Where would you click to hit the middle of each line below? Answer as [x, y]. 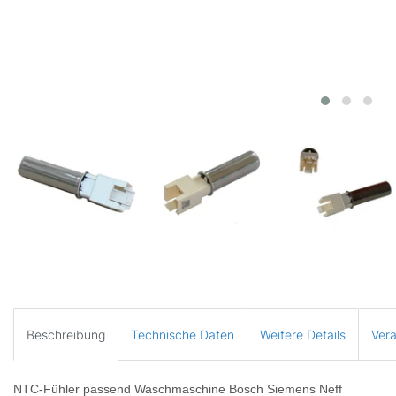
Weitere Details [303, 334]
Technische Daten [183, 334]
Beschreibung [66, 334]
